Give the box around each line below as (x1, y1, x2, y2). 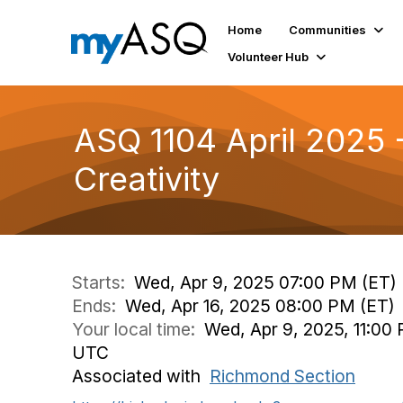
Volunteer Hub (228, 49, 309, 64)
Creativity (74, 159, 219, 199)
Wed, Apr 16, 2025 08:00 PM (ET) (125, 295, 395, 317)
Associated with (72, 365, 210, 387)
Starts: (72, 272, 134, 293)
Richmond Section (210, 365, 355, 387)
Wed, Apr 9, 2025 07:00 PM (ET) (134, 272, 397, 293)
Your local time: (72, 318, 204, 340)
